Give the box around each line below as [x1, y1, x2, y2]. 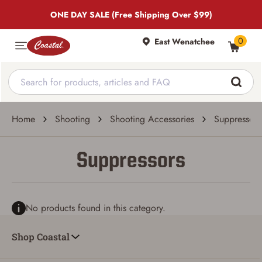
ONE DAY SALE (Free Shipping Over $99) [50, 9, 212, 20]
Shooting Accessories [110, 112, 194, 126]
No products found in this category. [26, 201, 166, 215]
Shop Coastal [12, 230, 70, 243]
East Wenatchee [154, 35, 215, 47]
